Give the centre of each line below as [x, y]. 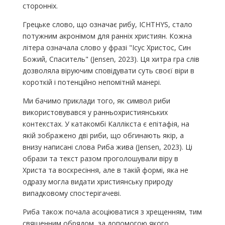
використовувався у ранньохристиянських [95, 112]
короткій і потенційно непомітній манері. [92, 82]
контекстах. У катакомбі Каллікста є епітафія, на [106, 124]
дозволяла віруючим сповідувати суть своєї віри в [108, 70]
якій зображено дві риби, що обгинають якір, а [103, 135]
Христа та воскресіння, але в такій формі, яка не [105, 170]
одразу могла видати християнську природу [97, 181]
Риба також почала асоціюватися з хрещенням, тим [112, 211]
